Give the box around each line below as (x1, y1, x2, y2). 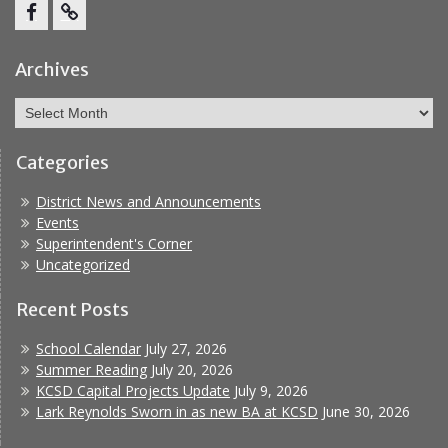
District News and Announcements (36, 192, 261, 212)
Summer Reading (36, 360, 147, 380)
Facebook (30, 30, 95, 50)
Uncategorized (36, 255, 130, 275)
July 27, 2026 (145, 339, 227, 359)
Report (68, 30, 113, 50)
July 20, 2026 (151, 360, 233, 380)
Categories (16, 151, 109, 175)
